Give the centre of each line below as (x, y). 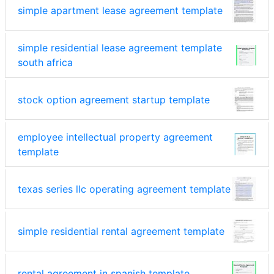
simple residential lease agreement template (120, 48)
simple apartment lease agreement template (120, 11)
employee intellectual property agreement (115, 137)
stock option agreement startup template (114, 100)
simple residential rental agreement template (121, 231)
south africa (45, 63)
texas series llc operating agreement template (124, 189)
